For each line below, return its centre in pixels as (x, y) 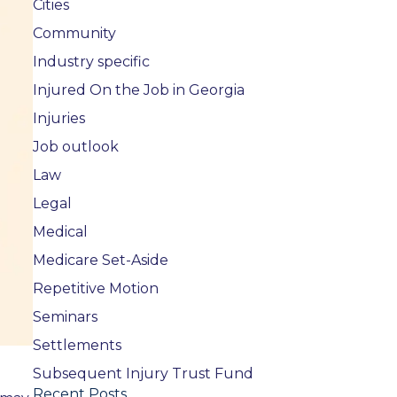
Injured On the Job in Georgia (138, 90)
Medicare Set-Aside (100, 261)
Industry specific (91, 62)
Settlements (77, 346)
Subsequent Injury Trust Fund (143, 374)
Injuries (58, 119)
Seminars (65, 317)
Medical (60, 232)
